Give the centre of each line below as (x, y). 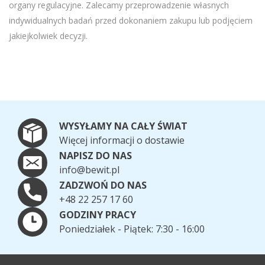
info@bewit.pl (89, 170)
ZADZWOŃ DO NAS (103, 185)
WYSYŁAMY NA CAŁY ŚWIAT (123, 126)
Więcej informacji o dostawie (122, 140)
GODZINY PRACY (98, 215)
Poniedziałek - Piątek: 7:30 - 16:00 (132, 229)
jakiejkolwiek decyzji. (48, 36)
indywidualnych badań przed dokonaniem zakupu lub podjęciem (131, 21)
